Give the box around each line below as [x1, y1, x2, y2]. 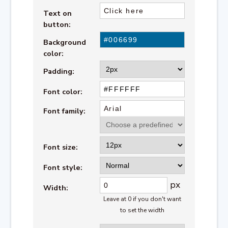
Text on [43, 8, 72, 18]
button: [43, 19, 71, 30]
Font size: [43, 141, 78, 152]
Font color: [43, 86, 83, 97]
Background [43, 37, 87, 47]
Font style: [43, 162, 83, 173]
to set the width [120, 206, 164, 214]
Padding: [43, 66, 75, 76]
